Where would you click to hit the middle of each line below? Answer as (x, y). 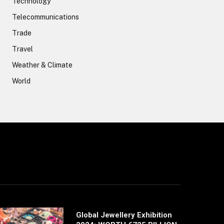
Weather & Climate (42, 65)
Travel (22, 49)
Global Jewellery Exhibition (124, 215)
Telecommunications (45, 17)
